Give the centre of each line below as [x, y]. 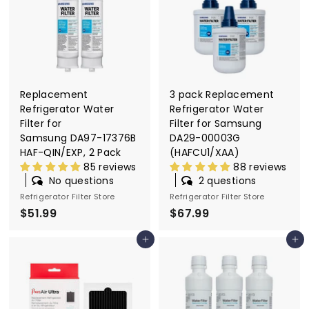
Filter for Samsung [216, 124]
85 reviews [110, 167]
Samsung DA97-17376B [78, 138]
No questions [81, 181]
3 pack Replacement [222, 95]
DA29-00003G [205, 138]
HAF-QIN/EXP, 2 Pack [71, 153]
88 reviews [260, 167]
